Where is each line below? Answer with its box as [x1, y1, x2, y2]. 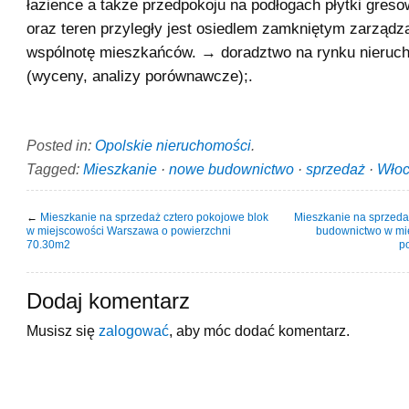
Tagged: [26, 160, 83, 177]
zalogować [99, 321, 169, 339]
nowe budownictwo [169, 160, 294, 177]
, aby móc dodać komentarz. [169, 321, 350, 339]
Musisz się [26, 321, 99, 339]
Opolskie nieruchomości [95, 136, 251, 153]
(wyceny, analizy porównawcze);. [26, 67, 253, 85]
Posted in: [26, 136, 95, 153]
